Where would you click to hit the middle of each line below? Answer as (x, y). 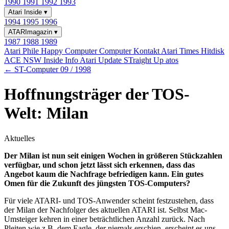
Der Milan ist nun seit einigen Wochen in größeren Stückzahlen (113, 155)
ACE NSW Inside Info (42, 60)
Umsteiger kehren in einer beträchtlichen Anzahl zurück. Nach (105, 219)
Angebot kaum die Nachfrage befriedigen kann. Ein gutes (104, 174)
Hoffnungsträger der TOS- (97, 94)
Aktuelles (19, 138)
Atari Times (181, 51)
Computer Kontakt (130, 51)
